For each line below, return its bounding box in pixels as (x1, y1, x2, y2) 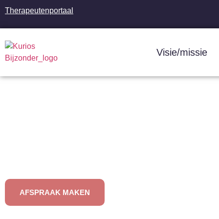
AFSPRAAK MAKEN (20, 188, 90, 197)
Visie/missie (156, 47, 207, 58)
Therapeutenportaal (5, 6, 73, 15)
